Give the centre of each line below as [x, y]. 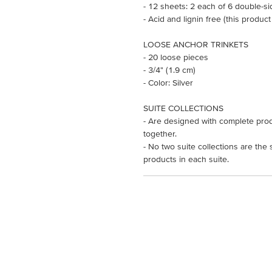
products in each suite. [186, 159]
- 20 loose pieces [176, 57]
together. [160, 133]
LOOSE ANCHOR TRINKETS [196, 44]
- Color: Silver [168, 82]
